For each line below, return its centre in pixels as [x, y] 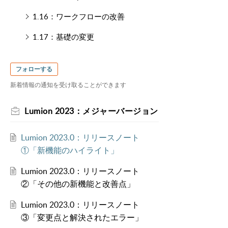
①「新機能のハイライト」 [69, 150]
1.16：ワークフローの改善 [78, 16]
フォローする [34, 69]
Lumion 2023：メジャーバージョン [91, 111]
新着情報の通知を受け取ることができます [68, 85]
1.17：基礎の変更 [63, 37]
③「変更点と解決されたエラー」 [82, 218]
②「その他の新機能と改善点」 [78, 184]
